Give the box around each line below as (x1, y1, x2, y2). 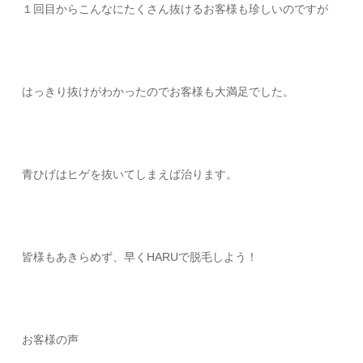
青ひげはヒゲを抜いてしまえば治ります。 (22, 168, 238, 181)
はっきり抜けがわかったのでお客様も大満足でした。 (22, 85, 295, 98)
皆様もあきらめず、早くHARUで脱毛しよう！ (22, 250, 258, 263)
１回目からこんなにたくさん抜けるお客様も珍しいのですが (22, 2, 329, 15)
